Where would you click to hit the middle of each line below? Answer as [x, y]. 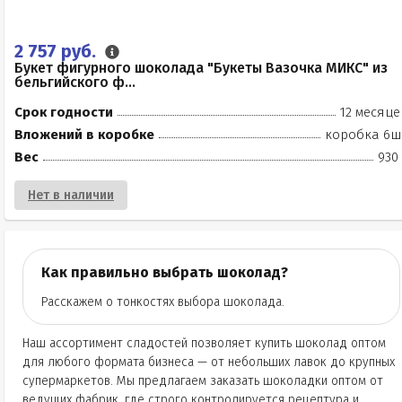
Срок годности [64, 112]
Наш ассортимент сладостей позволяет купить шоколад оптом [204, 343]
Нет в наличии [71, 195]
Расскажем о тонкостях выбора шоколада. [163, 302]
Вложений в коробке [84, 135]
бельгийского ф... [75, 82]
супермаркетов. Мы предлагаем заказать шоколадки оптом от [203, 381]
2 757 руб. [57, 51]
